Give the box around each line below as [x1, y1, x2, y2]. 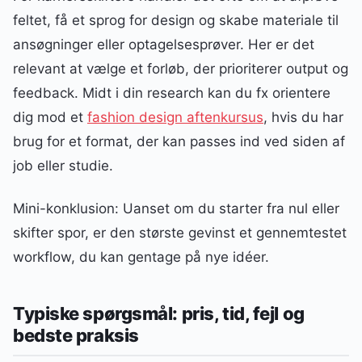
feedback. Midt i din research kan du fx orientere [13, 85, 330, 102]
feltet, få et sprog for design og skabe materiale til [13, 12, 339, 29]
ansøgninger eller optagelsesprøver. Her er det [13, 36, 314, 53]
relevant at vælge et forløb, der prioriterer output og [13, 61, 348, 78]
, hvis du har [263, 109, 343, 126]
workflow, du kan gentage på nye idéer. [13, 248, 269, 265]
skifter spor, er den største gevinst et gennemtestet [13, 224, 347, 241]
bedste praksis [13, 325, 139, 347]
